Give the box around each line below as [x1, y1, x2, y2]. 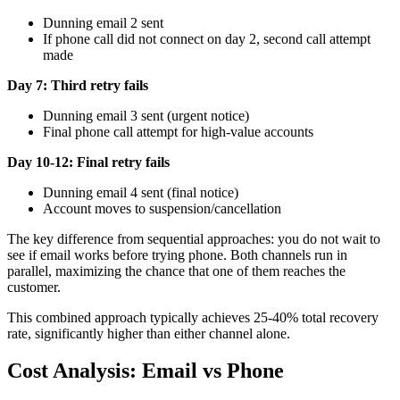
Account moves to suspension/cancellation [43, 200, 281, 216]
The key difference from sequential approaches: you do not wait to [7, 230, 380, 246]
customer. [7, 279, 61, 295]
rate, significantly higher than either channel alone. [7, 325, 290, 341]
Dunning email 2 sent [43, 14, 163, 30]
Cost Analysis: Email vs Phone [7, 359, 284, 383]
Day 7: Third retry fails [7, 77, 148, 93]
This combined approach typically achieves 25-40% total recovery [7, 309, 379, 325]
